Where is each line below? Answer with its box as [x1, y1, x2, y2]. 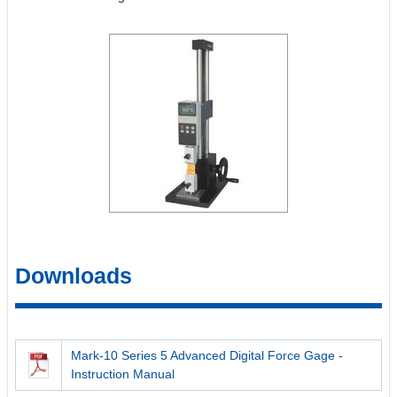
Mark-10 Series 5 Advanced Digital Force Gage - [71, 347, 344, 362]
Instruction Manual [71, 366, 175, 381]
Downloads [15, 262, 132, 288]
